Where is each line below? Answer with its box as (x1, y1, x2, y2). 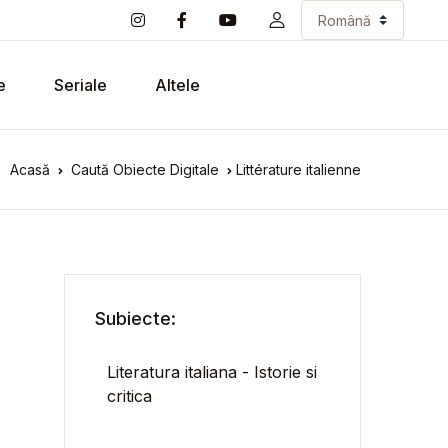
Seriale (54, 75, 107, 95)
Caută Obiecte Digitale (71, 160, 219, 178)
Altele (155, 75, 200, 95)
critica (107, 386, 153, 406)
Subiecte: (95, 308, 177, 329)
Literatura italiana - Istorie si (107, 362, 318, 382)
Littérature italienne (236, 160, 361, 178)
